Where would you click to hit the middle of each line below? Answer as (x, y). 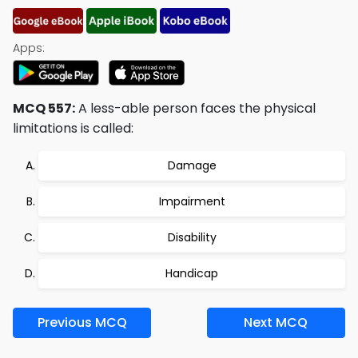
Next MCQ (276, 322)
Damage (192, 165)
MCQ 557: (44, 108)
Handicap (192, 273)
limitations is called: (73, 128)
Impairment (192, 201)
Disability (192, 237)
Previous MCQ (82, 322)
